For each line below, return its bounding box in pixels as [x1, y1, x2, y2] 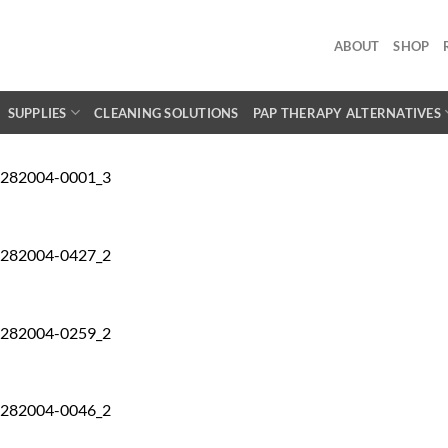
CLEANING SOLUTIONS [94, 104, 239, 121]
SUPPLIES [7, 104, 67, 121]
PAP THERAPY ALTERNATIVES [252, 104, 441, 121]
